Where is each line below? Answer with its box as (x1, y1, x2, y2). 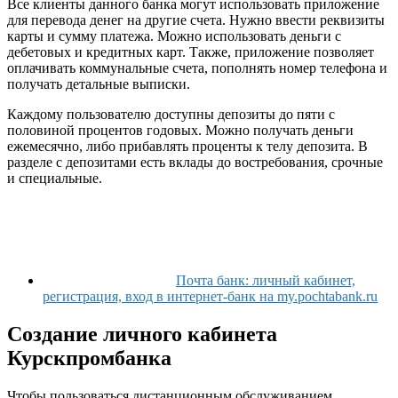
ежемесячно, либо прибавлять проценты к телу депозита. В (7, 138, 368, 154)
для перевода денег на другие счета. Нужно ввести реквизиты (7, 12, 385, 28)
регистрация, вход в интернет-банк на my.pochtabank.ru (43, 288, 378, 304)
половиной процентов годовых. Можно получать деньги (7, 122, 354, 138)
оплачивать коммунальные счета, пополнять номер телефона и (7, 60, 387, 76)
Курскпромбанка (7, 346, 171, 370)
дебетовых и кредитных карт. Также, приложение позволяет (7, 44, 374, 60)
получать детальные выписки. (7, 76, 190, 92)
